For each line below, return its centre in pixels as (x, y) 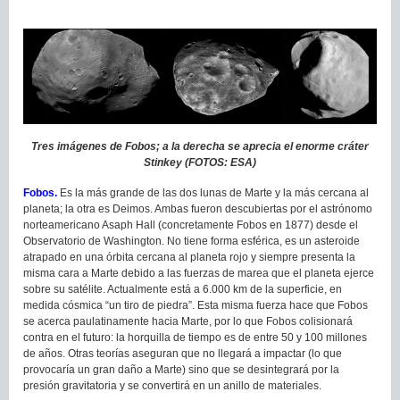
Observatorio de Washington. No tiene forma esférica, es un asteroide (192, 241)
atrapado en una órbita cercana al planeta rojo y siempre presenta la (189, 257)
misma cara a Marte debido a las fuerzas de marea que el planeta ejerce (199, 273)
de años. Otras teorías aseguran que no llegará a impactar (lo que (183, 353)
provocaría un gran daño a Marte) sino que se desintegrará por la (181, 369)
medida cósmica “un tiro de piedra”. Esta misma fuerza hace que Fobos (196, 305)
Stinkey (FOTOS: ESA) (200, 162)
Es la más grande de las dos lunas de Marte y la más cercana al (213, 192)
